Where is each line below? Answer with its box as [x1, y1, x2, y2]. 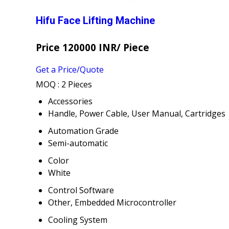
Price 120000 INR [36, 41, 117, 54]
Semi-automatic [48, 137, 108, 149]
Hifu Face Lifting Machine [36, 14, 155, 27]
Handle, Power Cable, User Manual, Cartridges [48, 107, 225, 119]
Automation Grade [48, 125, 119, 136]
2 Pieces [61, 78, 92, 90]
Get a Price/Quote [36, 63, 104, 75]
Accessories [48, 95, 93, 107]
